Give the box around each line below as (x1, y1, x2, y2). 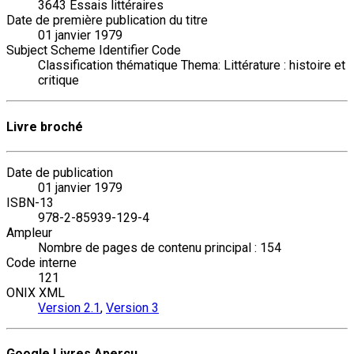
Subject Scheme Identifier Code (6, 43, 181, 58)
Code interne (6, 254, 77, 270)
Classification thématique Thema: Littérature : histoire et (38, 58, 345, 73)
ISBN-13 (6, 194, 54, 210)
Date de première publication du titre (6, 13, 208, 28)
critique (38, 73, 79, 88)
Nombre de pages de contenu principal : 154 (38, 239, 281, 255)
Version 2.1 (38, 299, 100, 315)
